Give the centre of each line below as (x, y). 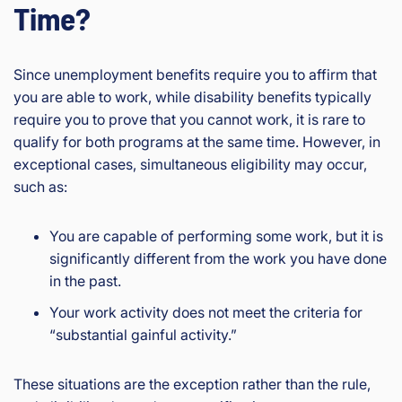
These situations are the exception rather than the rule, (192, 384)
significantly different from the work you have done (218, 258)
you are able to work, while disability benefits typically (192, 96)
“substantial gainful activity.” (143, 334)
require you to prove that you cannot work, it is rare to (189, 119)
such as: (40, 186)
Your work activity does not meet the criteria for (206, 312)
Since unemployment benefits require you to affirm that (195, 74)
